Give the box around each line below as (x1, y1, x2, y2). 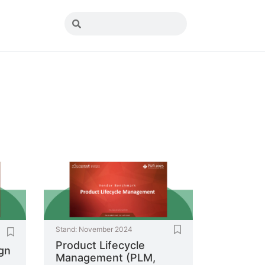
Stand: (55, 225, 77, 234)
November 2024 (78, 225, 132, 234)
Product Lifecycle (55, 239, 145, 252)
